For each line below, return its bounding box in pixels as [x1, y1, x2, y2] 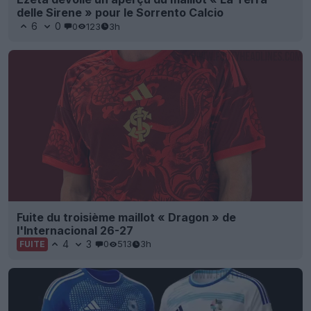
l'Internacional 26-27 [17, 223, 133, 237]
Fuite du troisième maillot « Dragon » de [17, 210, 236, 224]
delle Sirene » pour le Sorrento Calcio [17, 6, 224, 20]
